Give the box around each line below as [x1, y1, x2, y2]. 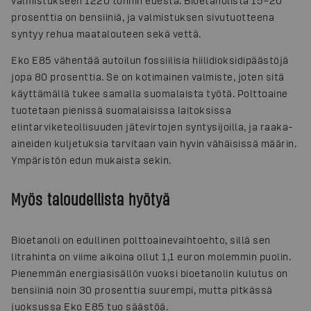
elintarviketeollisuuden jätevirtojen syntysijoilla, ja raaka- [11, 120, 294, 133]
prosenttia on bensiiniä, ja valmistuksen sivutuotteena [11, 10, 274, 23]
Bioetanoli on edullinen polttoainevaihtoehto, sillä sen [11, 234, 271, 246]
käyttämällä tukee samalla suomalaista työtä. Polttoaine [11, 87, 288, 99]
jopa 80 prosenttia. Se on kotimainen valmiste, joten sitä [11, 70, 285, 83]
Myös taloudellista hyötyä [11, 189, 170, 210]
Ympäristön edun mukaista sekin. [11, 153, 171, 166]
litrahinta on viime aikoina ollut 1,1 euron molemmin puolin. [11, 251, 291, 263]
